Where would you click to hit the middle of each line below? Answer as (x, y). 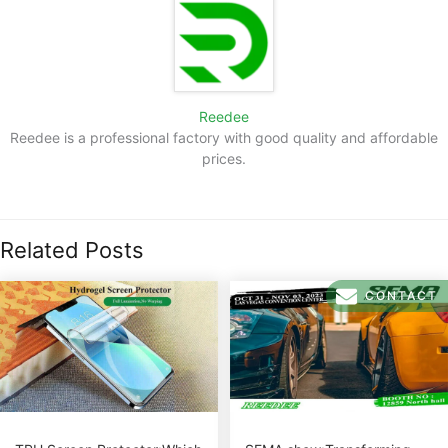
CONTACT (401, 295)
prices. (224, 158)
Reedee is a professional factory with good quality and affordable (224, 137)
